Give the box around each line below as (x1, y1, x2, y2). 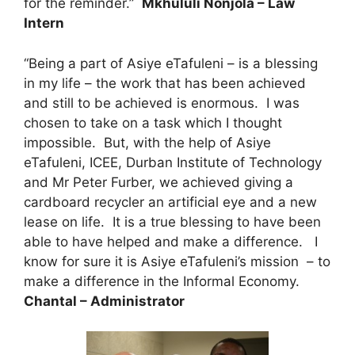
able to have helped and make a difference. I (24, 233, 318, 250)
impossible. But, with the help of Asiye (24, 134, 271, 151)
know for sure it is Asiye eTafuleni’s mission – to (24, 253, 330, 269)
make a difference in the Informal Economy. (24, 273, 303, 289)
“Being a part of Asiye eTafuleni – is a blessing (24, 55, 318, 71)
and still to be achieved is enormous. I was (24, 94, 300, 111)
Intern (24, 15, 64, 32)
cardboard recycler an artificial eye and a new (24, 193, 317, 210)
